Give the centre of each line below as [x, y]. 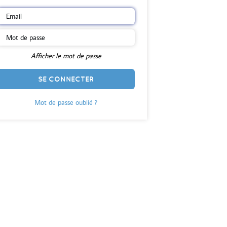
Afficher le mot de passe [66, 56]
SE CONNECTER [66, 79]
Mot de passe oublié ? [66, 102]
